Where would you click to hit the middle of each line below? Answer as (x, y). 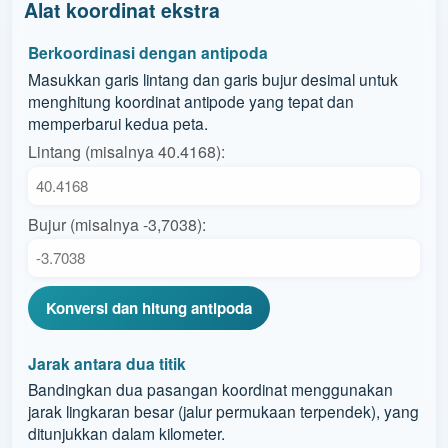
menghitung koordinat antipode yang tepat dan (190, 100)
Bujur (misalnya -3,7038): (116, 224)
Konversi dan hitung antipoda (148, 307)
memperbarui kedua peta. (117, 122)
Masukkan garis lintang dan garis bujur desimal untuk (212, 78)
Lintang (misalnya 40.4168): (126, 152)
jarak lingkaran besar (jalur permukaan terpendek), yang (223, 411)
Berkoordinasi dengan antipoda (147, 53)
